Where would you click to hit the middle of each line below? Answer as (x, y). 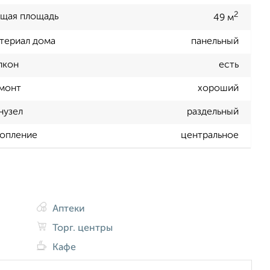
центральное (210, 136)
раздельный (213, 112)
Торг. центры (82, 228)
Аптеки (68, 209)
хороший (218, 89)
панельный (215, 42)
